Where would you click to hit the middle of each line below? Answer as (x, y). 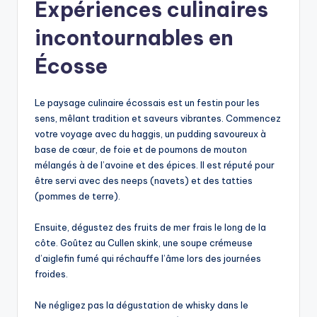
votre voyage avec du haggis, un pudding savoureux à (150, 134)
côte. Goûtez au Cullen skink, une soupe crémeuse (144, 243)
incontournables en (134, 38)
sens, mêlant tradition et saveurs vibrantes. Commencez (158, 119)
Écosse (71, 67)
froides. (51, 274)
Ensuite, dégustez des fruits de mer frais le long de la (150, 227)
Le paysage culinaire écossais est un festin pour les (147, 103)
